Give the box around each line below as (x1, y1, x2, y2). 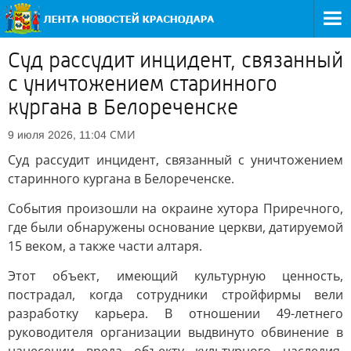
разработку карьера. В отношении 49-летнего (8, 305, 343, 322)
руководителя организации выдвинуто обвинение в (8, 324, 343, 341)
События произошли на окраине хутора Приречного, (8, 200, 343, 217)
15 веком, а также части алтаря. (8, 237, 202, 255)
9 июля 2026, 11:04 (8, 128, 107, 141)
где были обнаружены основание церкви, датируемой (8, 219, 343, 236)
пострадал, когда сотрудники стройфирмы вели (8, 286, 343, 303)
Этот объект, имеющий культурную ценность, (8, 267, 343, 284)
